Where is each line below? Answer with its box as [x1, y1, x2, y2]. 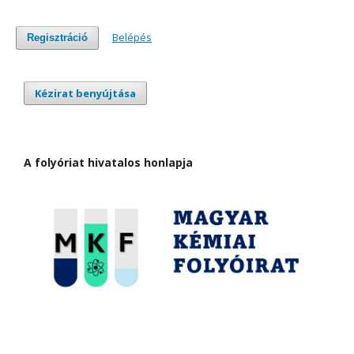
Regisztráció [27, 31, 88, 43]
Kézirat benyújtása [35, 85, 136, 100]
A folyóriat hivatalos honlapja [24, 154, 193, 170]
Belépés [112, 29, 152, 44]
